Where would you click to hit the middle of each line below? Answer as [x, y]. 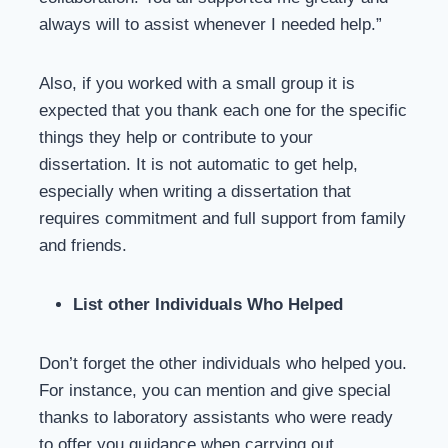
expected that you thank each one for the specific [223, 110]
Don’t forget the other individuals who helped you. [223, 363]
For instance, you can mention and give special [215, 390]
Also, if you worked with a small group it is [197, 83]
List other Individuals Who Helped [208, 304]
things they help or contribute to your [176, 137]
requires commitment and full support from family [222, 218]
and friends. [83, 245]
